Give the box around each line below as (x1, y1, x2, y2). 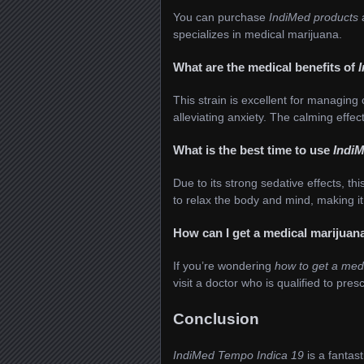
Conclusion (173, 310, 259, 328)
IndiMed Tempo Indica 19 (173, 349, 304, 362)
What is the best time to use (173, 142, 333, 157)
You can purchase (173, 10, 269, 24)
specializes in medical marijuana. (173, 27, 342, 41)
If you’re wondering (173, 258, 275, 272)
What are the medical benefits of (173, 59, 358, 74)
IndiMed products (269, 10, 358, 24)
